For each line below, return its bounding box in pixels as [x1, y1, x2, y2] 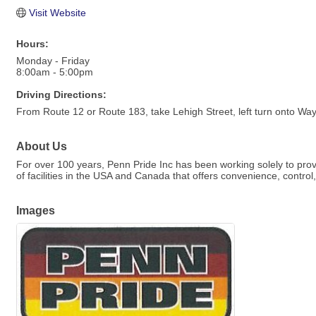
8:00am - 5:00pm [16, 66, 93, 78]
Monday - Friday [16, 55, 90, 66]
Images [16, 204, 55, 217]
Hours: [16, 38, 49, 49]
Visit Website [28, 7, 86, 18]
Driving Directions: [16, 89, 107, 100]
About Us [16, 140, 67, 152]
